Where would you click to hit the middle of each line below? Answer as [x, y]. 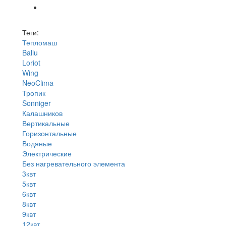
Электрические [47, 153]
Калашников [42, 113]
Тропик [34, 93]
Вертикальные [46, 123]
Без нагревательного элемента [74, 163]
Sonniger [37, 103]
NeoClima [38, 82]
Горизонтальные [49, 133]
